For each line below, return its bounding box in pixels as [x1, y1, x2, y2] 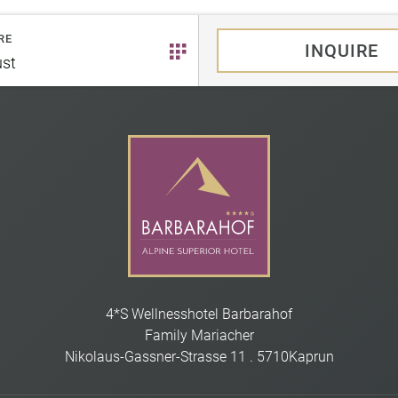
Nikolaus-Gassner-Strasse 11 [64, 348, 246, 366]
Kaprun [288, 348, 334, 366]
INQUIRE [304, 40, 378, 62]
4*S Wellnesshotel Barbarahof [106, 306, 292, 323]
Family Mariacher [144, 327, 254, 345]
